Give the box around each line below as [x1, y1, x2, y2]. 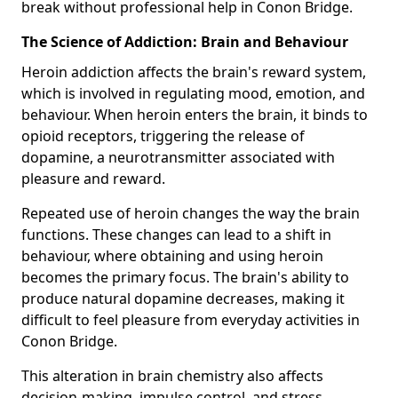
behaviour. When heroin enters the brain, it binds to [21, 104, 368, 124]
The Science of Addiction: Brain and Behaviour [21, 31, 348, 52]
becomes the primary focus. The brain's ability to [21, 267, 349, 287]
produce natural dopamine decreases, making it [21, 288, 345, 308]
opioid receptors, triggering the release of [21, 125, 305, 146]
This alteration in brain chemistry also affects [21, 365, 323, 386]
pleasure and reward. [21, 168, 165, 188]
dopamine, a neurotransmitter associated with [21, 147, 335, 167]
